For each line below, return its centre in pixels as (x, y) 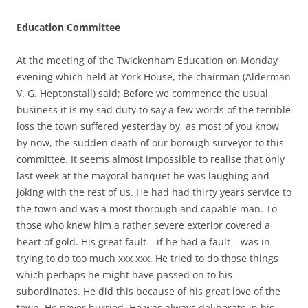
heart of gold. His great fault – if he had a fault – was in (143, 242)
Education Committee (68, 27)
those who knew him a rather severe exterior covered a (143, 225)
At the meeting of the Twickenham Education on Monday (147, 60)
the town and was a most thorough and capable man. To (147, 209)
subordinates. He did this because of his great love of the (148, 291)
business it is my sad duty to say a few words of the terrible (154, 110)
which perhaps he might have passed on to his (124, 275)
